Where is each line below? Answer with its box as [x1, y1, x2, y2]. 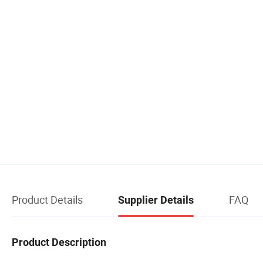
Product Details [12, 192, 83, 207]
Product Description [12, 235, 106, 248]
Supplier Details [118, 193, 194, 206]
